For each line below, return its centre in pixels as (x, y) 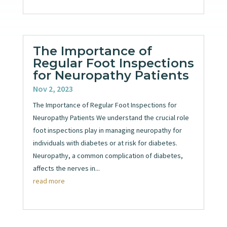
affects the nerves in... (66, 168)
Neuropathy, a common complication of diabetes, (108, 156)
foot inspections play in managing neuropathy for (107, 130)
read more (49, 181)
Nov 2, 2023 (53, 89)
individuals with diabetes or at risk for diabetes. (105, 143)
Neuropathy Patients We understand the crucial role (111, 118)
